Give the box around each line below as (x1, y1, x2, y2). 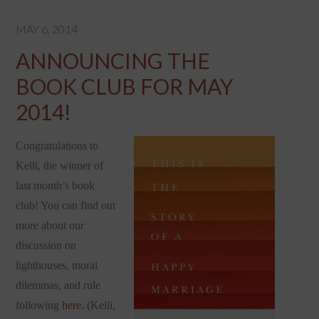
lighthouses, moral (16, 258, 98, 271)
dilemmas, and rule (16, 278, 101, 291)
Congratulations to (16, 139, 99, 152)
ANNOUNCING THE (16, 47, 211, 73)
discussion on (16, 239, 77, 251)
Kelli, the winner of (16, 159, 104, 172)
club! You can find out (16, 199, 116, 211)
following (16, 298, 63, 311)
